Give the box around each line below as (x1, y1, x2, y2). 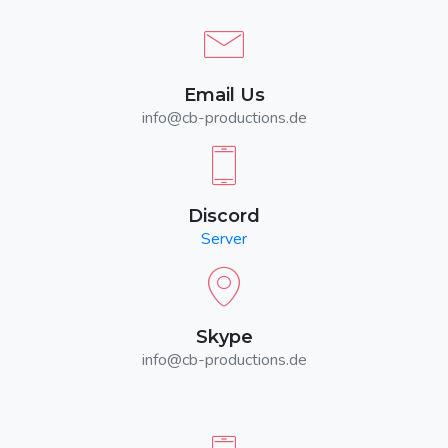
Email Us (183, 84, 265, 107)
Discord (188, 205, 260, 228)
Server (201, 228, 247, 251)
